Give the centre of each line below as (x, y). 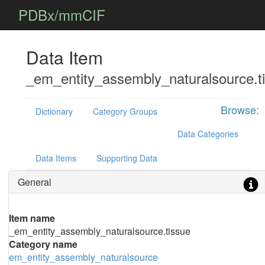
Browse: (240, 109)
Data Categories (208, 134)
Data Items (56, 158)
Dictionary (54, 111)
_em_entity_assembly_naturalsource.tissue (99, 231)
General (34, 182)
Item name (32, 218)
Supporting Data (127, 158)
